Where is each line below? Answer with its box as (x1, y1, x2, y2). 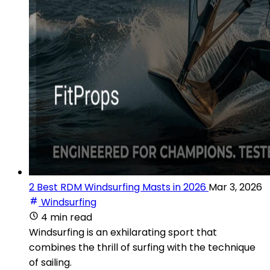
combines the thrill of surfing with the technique (29, 240, 256, 254)
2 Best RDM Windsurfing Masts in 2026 (29, 180, 206, 194)
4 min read (41, 210, 92, 224)
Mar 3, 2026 (209, 180, 262, 194)
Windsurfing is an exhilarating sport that (29, 225, 217, 239)
